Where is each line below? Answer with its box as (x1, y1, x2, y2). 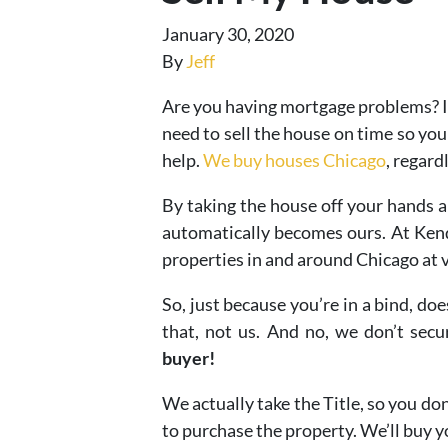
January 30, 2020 (162, 23, 294, 46)
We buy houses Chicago (203, 149, 386, 172)
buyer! (162, 347, 215, 370)
